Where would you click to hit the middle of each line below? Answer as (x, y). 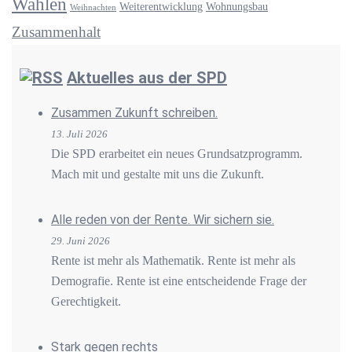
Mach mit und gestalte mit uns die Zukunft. (158, 174)
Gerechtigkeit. (86, 301)
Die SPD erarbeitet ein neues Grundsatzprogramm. (177, 153)
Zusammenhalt (56, 31)
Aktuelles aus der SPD (147, 77)
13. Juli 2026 (79, 134)
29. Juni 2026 (81, 240)
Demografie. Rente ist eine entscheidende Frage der (179, 280)
